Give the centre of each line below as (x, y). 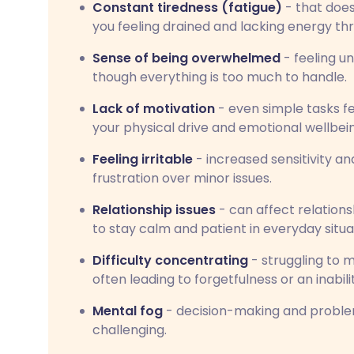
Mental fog (128, 311)
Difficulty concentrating (170, 260)
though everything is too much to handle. (220, 77)
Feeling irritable (143, 159)
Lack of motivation (154, 109)
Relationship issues (154, 210)
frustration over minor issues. (182, 178)
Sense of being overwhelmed (186, 58)
